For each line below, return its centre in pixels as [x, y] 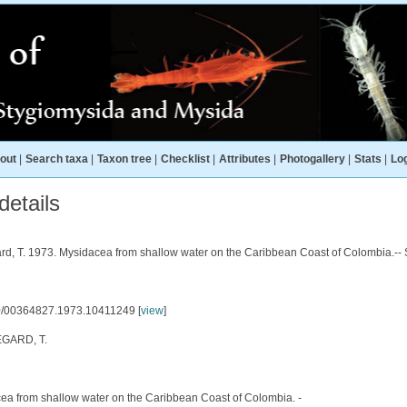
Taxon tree [124, 159]
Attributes [245, 159]
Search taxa [57, 159]
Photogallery [313, 159]
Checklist [185, 159]
